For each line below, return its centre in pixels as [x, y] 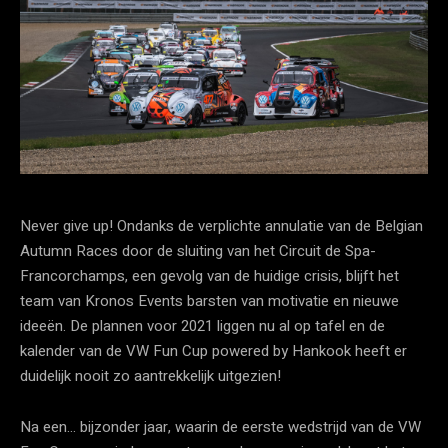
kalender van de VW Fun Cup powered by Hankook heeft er [213, 350]
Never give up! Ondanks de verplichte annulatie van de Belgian [221, 225]
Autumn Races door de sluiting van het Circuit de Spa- [198, 250]
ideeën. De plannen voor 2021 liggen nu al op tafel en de [202, 325]
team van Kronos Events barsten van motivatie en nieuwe [209, 300]
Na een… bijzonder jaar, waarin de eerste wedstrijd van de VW [220, 426]
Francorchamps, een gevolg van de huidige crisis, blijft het [209, 275]
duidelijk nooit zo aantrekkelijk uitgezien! [150, 375]
